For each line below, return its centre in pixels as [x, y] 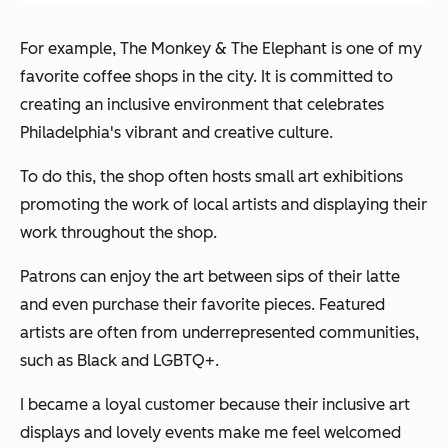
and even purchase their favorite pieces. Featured [202, 305]
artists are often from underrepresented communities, [219, 333]
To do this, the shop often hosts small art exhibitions [211, 177]
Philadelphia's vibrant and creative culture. [176, 133]
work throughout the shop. [118, 233]
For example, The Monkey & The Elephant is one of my [221, 49]
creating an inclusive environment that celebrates [202, 105]
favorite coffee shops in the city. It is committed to [206, 77]
